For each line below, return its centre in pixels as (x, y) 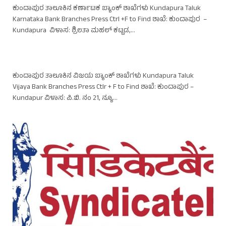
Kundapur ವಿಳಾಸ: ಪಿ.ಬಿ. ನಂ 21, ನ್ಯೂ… (65, 98)
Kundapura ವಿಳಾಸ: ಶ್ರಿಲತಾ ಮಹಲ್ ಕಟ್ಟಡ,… (74, 31)
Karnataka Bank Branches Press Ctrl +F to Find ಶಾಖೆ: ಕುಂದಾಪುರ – (110, 20)
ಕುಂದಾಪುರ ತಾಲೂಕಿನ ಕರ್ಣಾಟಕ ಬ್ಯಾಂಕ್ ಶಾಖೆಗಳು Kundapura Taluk (107, 9)
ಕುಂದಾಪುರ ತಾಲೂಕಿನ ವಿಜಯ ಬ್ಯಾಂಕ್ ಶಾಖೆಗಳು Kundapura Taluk (103, 76)
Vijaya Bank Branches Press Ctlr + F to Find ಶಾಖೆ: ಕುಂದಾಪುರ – (103, 87)
